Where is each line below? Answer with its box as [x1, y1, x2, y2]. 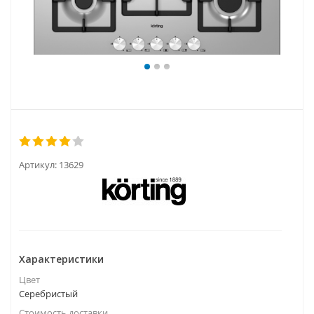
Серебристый [19, 287, 78, 300]
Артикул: [19, 158, 57, 171]
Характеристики [19, 252, 104, 266]
